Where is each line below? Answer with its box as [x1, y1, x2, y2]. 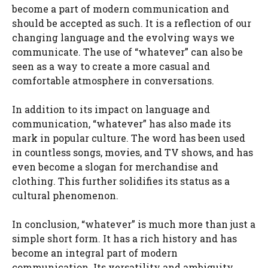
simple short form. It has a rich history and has [12, 232, 237, 245]
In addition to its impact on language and [12, 103, 210, 115]
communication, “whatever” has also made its [12, 117, 231, 130]
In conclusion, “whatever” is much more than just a [12, 218, 255, 230]
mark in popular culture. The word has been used [12, 132, 245, 144]
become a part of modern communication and [12, 2, 229, 15]
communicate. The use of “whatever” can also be [12, 45, 243, 58]
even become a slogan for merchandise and [12, 160, 218, 173]
